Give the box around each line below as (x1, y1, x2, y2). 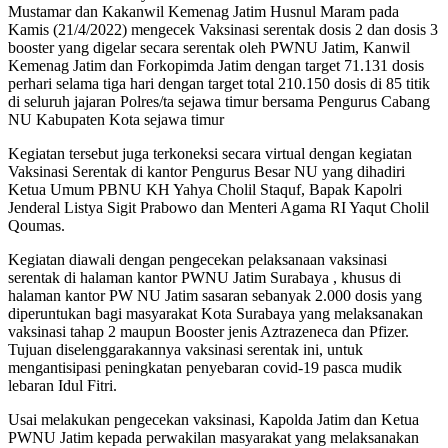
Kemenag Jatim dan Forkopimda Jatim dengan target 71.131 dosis (8, 56, 424, 74)
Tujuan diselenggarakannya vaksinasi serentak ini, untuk (8, 340, 363, 358)
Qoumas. (8, 216, 65, 234)
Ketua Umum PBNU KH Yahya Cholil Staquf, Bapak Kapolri (8, 180, 402, 198)
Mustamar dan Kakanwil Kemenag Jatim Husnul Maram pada (8, 2, 399, 20)
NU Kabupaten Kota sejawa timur (8, 110, 224, 128)
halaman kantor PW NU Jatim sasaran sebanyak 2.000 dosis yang (8, 286, 422, 304)
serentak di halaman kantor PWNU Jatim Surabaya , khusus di (8, 268, 401, 286)
